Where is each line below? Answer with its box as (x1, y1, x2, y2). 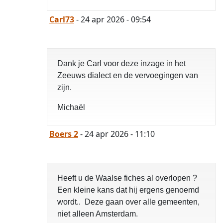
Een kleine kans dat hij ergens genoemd (57, 186, 199, 195)
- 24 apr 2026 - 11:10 (78, 128, 155, 140)
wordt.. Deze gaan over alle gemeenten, (57, 198, 200, 207)
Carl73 (49, 14, 74, 25)
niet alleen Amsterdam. (57, 210, 142, 219)
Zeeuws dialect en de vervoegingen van (57, 71, 198, 80)
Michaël (57, 103, 85, 112)
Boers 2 (49, 128, 78, 140)
